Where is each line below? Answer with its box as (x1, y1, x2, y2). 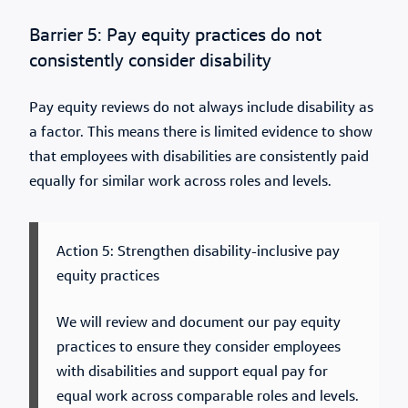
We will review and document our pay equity (56, 316, 341, 331)
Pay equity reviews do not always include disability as (29, 101, 373, 116)
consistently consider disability (29, 53, 271, 71)
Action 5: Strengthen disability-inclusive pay (56, 245, 340, 260)
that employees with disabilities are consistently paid (29, 150, 369, 165)
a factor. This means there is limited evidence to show (29, 126, 372, 140)
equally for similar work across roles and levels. (29, 175, 331, 189)
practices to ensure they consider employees (56, 341, 341, 355)
